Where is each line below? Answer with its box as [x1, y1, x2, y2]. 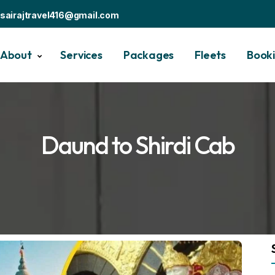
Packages [123, 48, 174, 62]
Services [60, 48, 103, 62]
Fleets [195, 48, 226, 62]
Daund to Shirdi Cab [41, 130, 234, 160]
